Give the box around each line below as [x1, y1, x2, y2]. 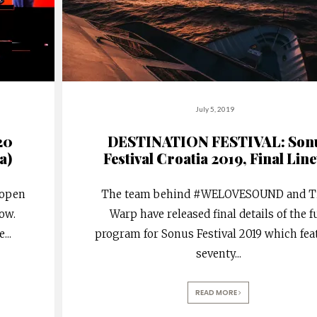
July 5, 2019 [195, 104, 235, 113]
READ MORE [195, 287, 239, 298]
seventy [195, 246, 235, 260]
